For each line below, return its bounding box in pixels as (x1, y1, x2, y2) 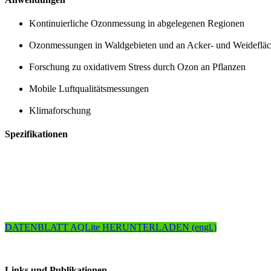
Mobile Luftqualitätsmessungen (29, 83, 149, 94)
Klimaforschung (29, 105, 91, 116)
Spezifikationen (5, 129, 68, 140)
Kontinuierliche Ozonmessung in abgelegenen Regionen (29, 18, 244, 29)
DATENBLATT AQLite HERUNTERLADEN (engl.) (5, 221, 217, 232)
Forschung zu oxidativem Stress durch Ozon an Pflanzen (29, 62, 246, 73)
